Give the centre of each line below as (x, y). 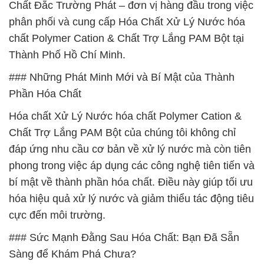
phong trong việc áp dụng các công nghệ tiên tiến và (132, 166)
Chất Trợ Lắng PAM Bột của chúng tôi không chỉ (122, 133)
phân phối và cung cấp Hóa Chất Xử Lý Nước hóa (127, 22)
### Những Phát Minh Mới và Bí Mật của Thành (122, 77)
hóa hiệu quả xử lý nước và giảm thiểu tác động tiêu (131, 199)
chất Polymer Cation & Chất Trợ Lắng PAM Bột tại (126, 38)
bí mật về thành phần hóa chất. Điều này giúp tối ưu (131, 182)
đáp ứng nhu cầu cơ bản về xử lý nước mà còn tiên (130, 149)
